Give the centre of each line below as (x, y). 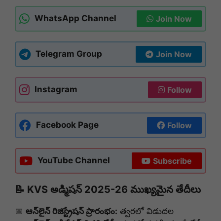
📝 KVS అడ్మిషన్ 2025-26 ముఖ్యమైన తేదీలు (108, 189)
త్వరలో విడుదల (146, 211)
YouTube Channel (74, 161)
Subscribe (172, 161)
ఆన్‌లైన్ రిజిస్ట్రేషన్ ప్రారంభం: (72, 211)
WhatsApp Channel (75, 18)
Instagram (56, 90)
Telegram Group (69, 54)
